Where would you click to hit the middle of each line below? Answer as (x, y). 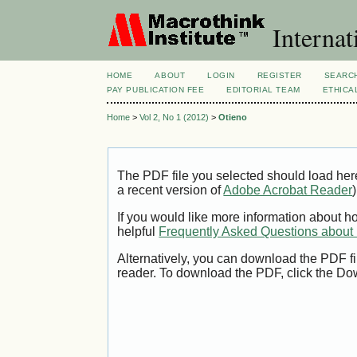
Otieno (233, 118)
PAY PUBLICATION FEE (156, 90)
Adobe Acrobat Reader (288, 190)
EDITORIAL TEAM (263, 90)
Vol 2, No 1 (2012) (175, 118)
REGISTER (279, 75)
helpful (138, 232)
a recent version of (171, 190)
